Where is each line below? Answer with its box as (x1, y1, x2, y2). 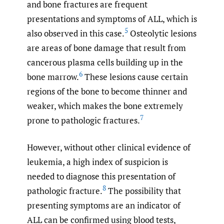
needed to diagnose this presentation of (27, 170, 175, 182)
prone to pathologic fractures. (27, 114, 140, 126)
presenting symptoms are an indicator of (27, 199, 180, 211)
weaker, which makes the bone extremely (27, 99, 183, 111)
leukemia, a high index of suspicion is (27, 156, 168, 168)
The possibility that (106, 185, 181, 197)
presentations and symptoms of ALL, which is (27, 12, 197, 24)
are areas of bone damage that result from (27, 41, 186, 53)
